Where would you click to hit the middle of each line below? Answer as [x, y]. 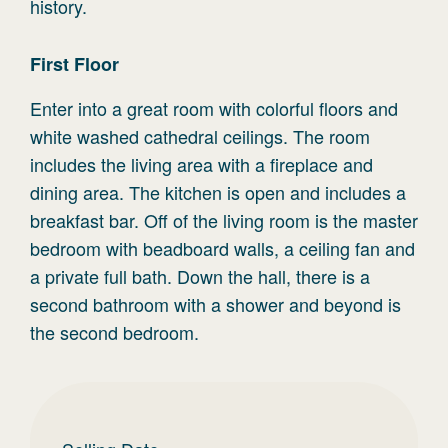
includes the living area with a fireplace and [201, 164]
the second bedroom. [114, 332]
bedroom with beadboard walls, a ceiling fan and [222, 248]
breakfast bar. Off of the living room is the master [224, 220]
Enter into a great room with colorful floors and [214, 108]
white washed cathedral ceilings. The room [200, 136]
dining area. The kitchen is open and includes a [218, 192]
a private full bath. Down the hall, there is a [200, 276]
